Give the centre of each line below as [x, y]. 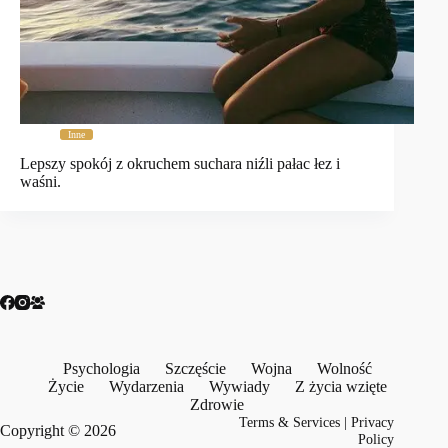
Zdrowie [217, 404]
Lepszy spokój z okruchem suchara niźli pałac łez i [180, 164]
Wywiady [239, 386]
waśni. [40, 182]
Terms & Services [290, 422]
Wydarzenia [146, 386]
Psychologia [101, 368]
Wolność [344, 368]
